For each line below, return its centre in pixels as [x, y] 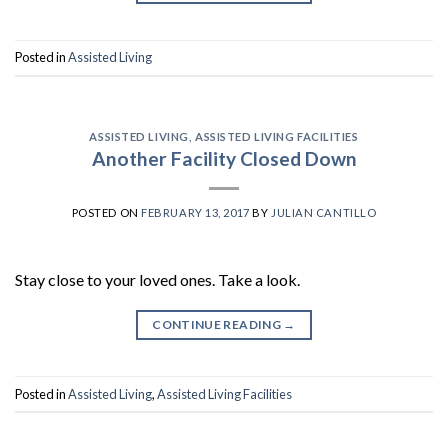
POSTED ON [106, 213]
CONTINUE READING [218, 325]
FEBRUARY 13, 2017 [195, 213]
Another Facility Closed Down [224, 159]
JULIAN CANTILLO [323, 213]
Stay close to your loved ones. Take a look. [157, 280]
